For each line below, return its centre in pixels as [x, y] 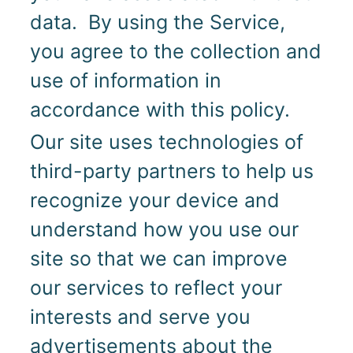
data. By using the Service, [157, 22]
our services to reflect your [156, 288]
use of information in [125, 81]
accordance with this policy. [160, 110]
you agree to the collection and [175, 52]
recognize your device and [154, 201]
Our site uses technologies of [166, 142]
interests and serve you [140, 317]
